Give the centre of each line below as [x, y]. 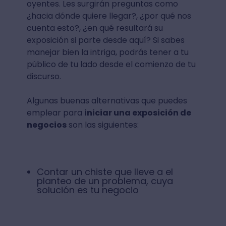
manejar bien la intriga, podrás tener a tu [107, 52]
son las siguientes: [102, 125]
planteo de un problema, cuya [105, 181]
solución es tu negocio [88, 190]
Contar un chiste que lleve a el [105, 172]
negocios [46, 125]
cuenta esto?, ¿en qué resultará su [95, 28]
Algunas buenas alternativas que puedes [107, 100]
